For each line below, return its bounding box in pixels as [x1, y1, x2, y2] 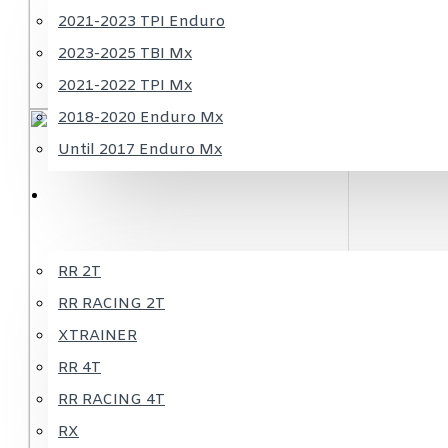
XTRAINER [58, 326, 137, 346]
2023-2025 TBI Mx [58, 44, 192, 64]
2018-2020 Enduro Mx [58, 108, 223, 128]
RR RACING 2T [58, 294, 165, 314]
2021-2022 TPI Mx [58, 76, 192, 96]
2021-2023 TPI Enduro [58, 12, 225, 32]
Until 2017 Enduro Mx [58, 140, 222, 160]
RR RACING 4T [58, 390, 165, 410]
